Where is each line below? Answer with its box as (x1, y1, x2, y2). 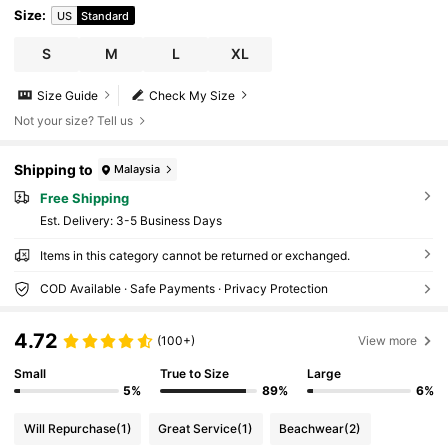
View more (358, 333, 418, 349)
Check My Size (149, 87, 236, 103)
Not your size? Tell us (14, 113, 134, 129)
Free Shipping (39, 190, 129, 207)
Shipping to (14, 160, 94, 178)
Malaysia (114, 161, 161, 176)
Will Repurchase (23, 420, 116, 436)
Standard (81, 8, 130, 23)
